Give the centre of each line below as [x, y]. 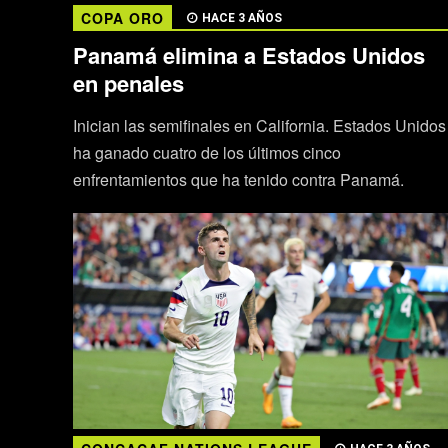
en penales [128, 83]
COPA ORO [122, 18]
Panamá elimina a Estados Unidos [248, 55]
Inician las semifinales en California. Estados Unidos [259, 126]
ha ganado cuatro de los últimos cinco [206, 153]
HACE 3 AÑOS [241, 18]
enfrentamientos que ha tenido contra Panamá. [238, 180]
